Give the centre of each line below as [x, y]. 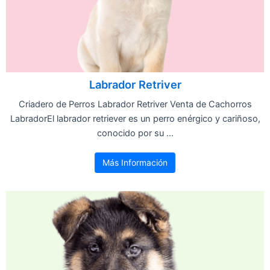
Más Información [135, 162]
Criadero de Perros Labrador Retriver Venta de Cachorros [135, 104]
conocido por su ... [135, 133]
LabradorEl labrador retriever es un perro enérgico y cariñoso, [135, 118]
